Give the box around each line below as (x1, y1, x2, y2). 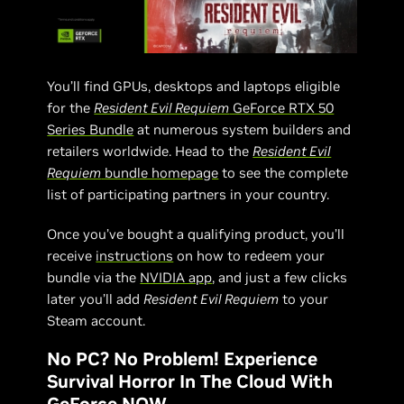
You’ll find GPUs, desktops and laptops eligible (47, 77, 341, 95)
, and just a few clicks (212, 268, 348, 286)
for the (47, 98, 95, 116)
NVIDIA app (140, 268, 213, 286)
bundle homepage (101, 163, 219, 181)
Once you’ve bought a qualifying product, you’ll (47, 225, 345, 243)
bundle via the (47, 268, 141, 286)
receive (47, 246, 96, 264)
